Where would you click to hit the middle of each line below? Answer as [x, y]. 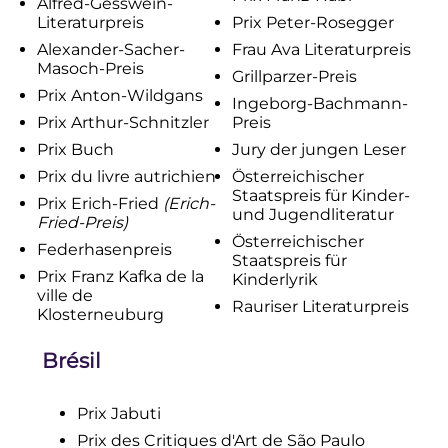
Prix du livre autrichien [126, 176]
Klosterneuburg [100, 314]
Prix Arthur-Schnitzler [122, 122]
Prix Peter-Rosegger [313, 22]
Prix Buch [75, 149]
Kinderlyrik [275, 279]
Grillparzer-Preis [294, 76]
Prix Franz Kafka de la [120, 276]
